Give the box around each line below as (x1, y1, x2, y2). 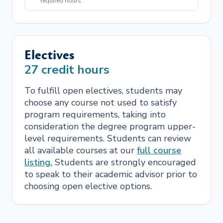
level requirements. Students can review (24, 132, 191, 144)
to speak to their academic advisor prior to (24, 168, 197, 180)
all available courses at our (24, 144, 137, 156)
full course (137, 144, 181, 156)
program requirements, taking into (24, 109, 166, 120)
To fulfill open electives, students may (24, 85, 182, 97)
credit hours (38, 62, 110, 78)
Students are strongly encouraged (52, 156, 196, 168)
